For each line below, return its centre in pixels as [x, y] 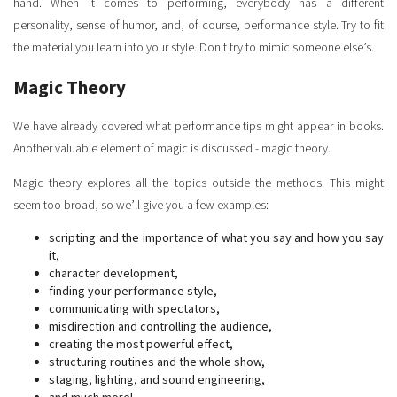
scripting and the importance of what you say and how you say [216, 239]
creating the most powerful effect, [141, 345]
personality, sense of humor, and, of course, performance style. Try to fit [198, 25]
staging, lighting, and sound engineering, [157, 381]
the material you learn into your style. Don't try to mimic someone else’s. [194, 47]
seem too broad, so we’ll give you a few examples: [141, 206]
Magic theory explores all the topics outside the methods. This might [198, 184]
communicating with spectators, [134, 310]
